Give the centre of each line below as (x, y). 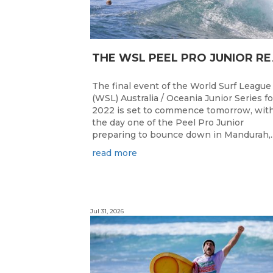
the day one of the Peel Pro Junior (168, 123)
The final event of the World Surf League (182, 86)
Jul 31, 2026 (107, 211)
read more (115, 153)
